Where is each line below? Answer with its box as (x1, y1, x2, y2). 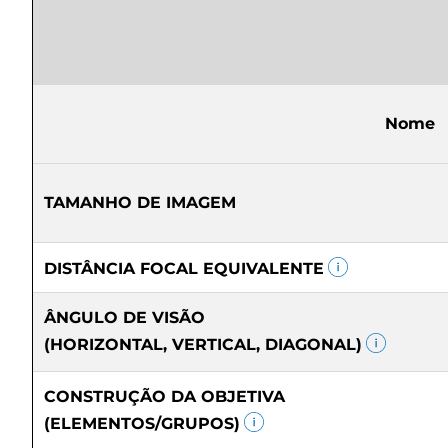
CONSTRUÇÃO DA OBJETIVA (44, 387, 285, 406)
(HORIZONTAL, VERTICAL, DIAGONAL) (44, 335, 362, 354)
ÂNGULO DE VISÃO (44, 308, 205, 327)
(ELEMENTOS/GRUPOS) (44, 414, 240, 433)
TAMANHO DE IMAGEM (44, 193, 236, 212)
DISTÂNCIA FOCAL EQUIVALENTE (44, 259, 324, 278)
